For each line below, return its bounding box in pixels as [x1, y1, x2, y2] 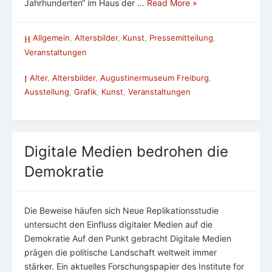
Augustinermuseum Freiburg [100, 72, 209, 83]
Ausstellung [24, 86, 69, 97]
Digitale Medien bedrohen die [24, 142, 228, 160]
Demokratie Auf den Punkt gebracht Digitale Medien [24, 233, 231, 243]
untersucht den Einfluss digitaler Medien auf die [24, 219, 212, 229]
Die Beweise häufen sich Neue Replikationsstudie [24, 205, 219, 216]
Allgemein [33, 33, 70, 43]
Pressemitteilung [149, 33, 213, 43]
